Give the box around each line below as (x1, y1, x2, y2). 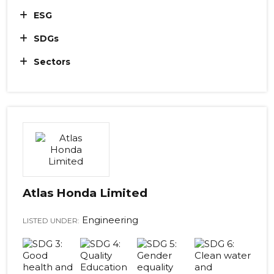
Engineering (80, 214, 138, 226)
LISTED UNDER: (23, 216, 80, 226)
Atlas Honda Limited (23, 186, 147, 201)
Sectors (34, 56, 70, 68)
